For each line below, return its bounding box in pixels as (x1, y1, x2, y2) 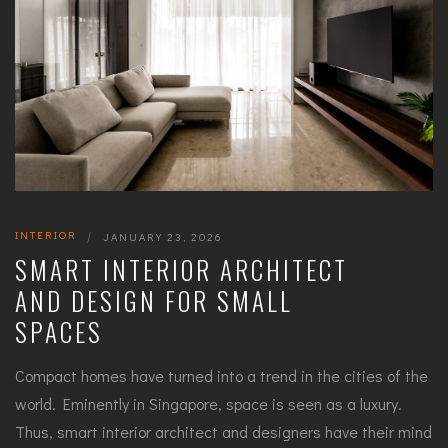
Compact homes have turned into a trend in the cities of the (15, 364, 428, 386)
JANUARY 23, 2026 (103, 228, 222, 244)
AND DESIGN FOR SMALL (15, 281, 293, 319)
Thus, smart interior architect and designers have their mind (15, 420, 432, 442)
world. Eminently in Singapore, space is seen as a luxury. (15, 392, 402, 414)
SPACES (15, 312, 103, 350)
